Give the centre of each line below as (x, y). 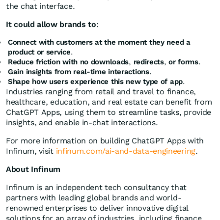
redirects (149, 62)
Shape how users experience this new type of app (95, 82)
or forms (183, 62)
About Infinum (33, 169)
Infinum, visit (31, 151)
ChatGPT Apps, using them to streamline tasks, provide (109, 112)
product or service (39, 52)
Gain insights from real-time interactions (79, 72)
